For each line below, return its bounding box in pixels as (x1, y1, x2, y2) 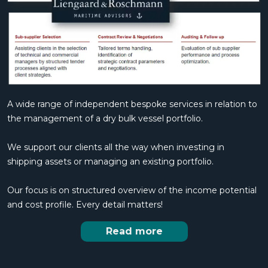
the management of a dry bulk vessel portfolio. (7, 113, 203, 124)
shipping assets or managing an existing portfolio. (7, 156, 214, 167)
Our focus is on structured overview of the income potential (7, 185, 257, 196)
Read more (105, 226, 163, 237)
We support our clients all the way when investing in (7, 142, 224, 153)
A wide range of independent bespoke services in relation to (7, 99, 257, 110)
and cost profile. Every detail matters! (7, 199, 163, 211)
